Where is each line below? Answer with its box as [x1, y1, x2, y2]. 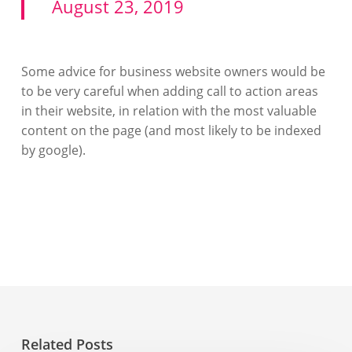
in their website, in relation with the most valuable [20, 102, 317, 119]
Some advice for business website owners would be [20, 63, 325, 80]
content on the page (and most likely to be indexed [20, 122, 321, 139]
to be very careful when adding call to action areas [20, 82, 318, 100]
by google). [20, 141, 86, 159]
